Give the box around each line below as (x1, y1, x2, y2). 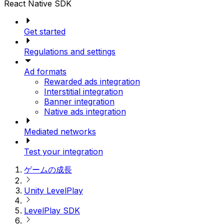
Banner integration (44, 96, 114, 107)
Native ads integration (44, 106, 126, 117)
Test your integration (24, 146, 103, 157)
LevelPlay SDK (24, 205, 80, 216)
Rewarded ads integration (44, 76, 140, 87)
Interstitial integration (44, 86, 123, 97)
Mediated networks (24, 126, 96, 137)
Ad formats (24, 66, 66, 77)
